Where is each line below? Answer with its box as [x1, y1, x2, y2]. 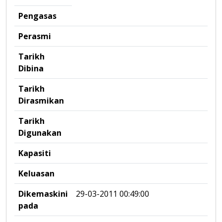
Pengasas [18, 10, 56, 21]
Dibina [18, 63, 44, 74]
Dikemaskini [18, 188, 68, 199]
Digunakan [18, 127, 61, 138]
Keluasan [18, 168, 55, 179]
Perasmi [18, 31, 51, 42]
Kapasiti [18, 148, 51, 159]
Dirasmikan [18, 95, 64, 106]
